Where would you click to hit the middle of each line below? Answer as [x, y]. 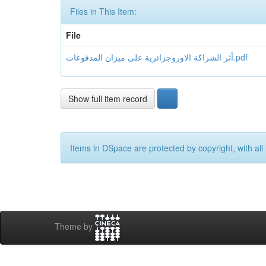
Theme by [75, 227]
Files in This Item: [103, 11]
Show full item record [108, 99]
